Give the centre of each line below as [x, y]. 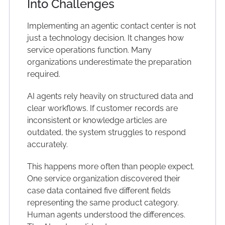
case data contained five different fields [99, 191]
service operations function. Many [89, 50]
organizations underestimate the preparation [109, 62]
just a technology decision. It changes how [105, 38]
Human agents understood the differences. [106, 215]
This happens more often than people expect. [110, 167]
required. [43, 74]
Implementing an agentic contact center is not [111, 26]
